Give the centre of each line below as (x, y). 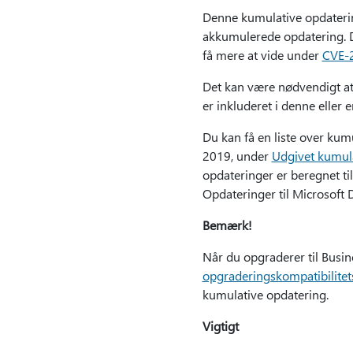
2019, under (237, 156)
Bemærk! (227, 225)
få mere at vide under (262, 55)
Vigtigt (220, 326)
